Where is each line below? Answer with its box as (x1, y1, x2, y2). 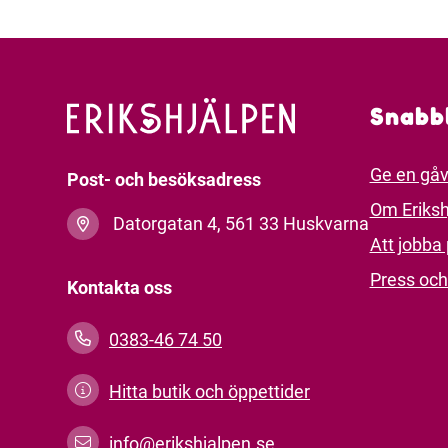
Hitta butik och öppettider (109, 380, 310, 402)
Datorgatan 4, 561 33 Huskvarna (113, 212, 369, 234)
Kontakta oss (67, 276, 172, 298)
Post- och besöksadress (67, 168, 261, 190)
